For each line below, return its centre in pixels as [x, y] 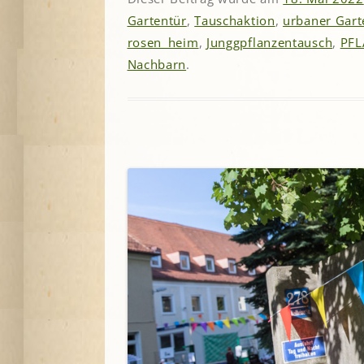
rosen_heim [163, 42]
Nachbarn [157, 64]
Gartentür [157, 20]
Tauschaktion [235, 20]
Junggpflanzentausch [269, 42]
